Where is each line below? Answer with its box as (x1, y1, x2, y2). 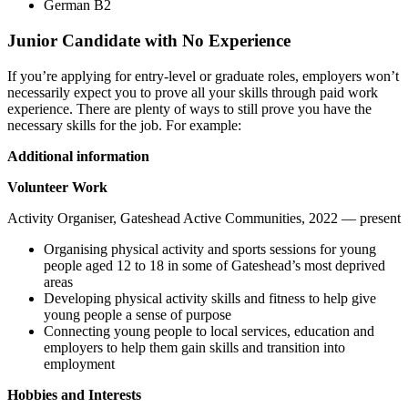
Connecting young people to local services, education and (44, 322, 374, 339)
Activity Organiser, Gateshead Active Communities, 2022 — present (7, 209, 401, 226)
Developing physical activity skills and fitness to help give (44, 290, 376, 306)
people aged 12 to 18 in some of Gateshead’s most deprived (44, 257, 385, 273)
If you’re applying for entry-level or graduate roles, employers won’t (7, 67, 399, 84)
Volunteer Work (7, 178, 107, 195)
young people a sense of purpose (44, 306, 231, 322)
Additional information (7, 148, 149, 164)
